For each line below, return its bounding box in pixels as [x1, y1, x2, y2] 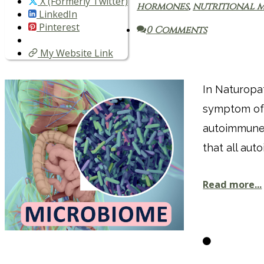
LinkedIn [37, 8, 77, 21]
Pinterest [37, 21, 80, 34]
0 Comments [146, 24, 207, 37]
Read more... [203, 178, 262, 192]
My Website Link [38, 47, 113, 60]
